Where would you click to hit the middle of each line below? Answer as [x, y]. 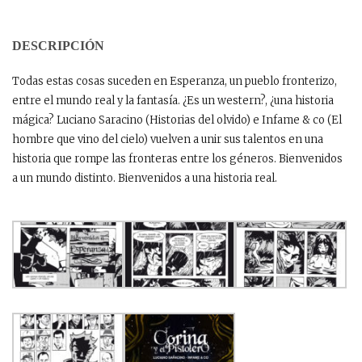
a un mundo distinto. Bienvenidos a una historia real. [145, 178]
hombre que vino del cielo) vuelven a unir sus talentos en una [168, 139]
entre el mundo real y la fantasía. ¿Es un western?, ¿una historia [173, 100]
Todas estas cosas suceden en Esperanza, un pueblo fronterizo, [175, 81]
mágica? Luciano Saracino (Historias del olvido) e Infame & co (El [177, 120]
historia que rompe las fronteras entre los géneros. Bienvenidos [177, 158]
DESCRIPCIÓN [58, 45]
